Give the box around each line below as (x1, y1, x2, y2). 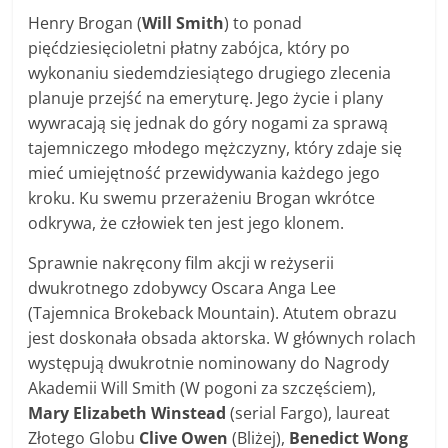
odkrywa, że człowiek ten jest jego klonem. (28, 211, 345, 234)
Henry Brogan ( (28, 11, 143, 34)
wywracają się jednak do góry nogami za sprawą (28, 111, 389, 134)
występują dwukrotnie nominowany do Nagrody (28, 351, 390, 374)
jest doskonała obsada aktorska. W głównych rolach (28, 326, 417, 349)
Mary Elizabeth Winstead (28, 401, 227, 424)
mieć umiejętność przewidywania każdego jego (28, 161, 381, 184)
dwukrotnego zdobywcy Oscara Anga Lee (28, 276, 337, 299)
